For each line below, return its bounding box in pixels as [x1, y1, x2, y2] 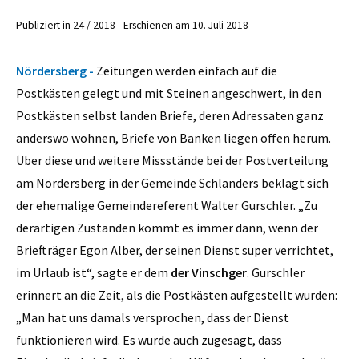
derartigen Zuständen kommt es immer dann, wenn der [16, 219, 318, 236]
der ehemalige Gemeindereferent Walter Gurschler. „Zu [16, 196, 317, 213]
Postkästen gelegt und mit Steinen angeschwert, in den [16, 84, 321, 101]
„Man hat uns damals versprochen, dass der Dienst [16, 309, 289, 325]
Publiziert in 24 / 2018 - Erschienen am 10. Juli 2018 [16, 18, 248, 33]
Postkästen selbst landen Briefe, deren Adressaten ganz [16, 107, 324, 123]
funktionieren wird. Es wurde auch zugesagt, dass [16, 331, 282, 348]
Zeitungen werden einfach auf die [96, 62, 277, 79]
